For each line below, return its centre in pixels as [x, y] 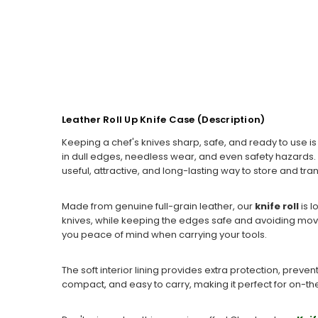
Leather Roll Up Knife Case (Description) [164, 120]
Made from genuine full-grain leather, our [158, 207]
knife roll [278, 207]
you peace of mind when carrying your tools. [164, 235]
